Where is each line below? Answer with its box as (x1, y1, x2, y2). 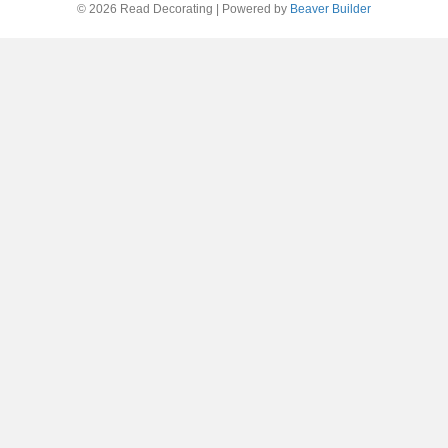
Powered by (222, 2, 290, 16)
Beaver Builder (290, 2, 371, 16)
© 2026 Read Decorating (77, 2, 213, 16)
